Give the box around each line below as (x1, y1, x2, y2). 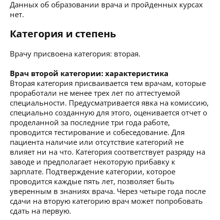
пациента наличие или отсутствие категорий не (10, 137, 184, 147)
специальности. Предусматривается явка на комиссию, (10, 97, 209, 108)
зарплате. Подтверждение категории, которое (10, 166, 175, 176)
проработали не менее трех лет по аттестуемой (10, 87, 180, 98)
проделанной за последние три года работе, (10, 117, 170, 127)
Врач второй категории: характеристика (10, 68, 168, 78)
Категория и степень (10, 27, 116, 40)
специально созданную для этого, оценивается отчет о (10, 107, 207, 117)
